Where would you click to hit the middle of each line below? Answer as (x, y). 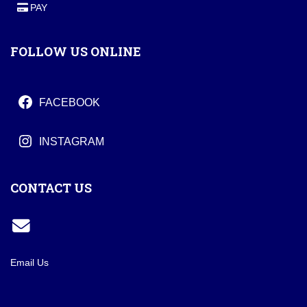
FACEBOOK (69, 102)
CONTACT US (51, 188)
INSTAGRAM (71, 142)
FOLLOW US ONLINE (76, 51)
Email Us (29, 262)
